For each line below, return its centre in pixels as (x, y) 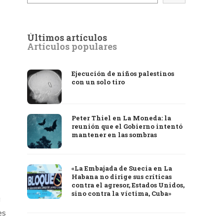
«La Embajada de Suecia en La (122, 168)
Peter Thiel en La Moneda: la (122, 118)
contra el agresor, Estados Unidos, (128, 185)
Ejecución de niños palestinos (123, 74)
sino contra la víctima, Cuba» (122, 193)
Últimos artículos (67, 37)
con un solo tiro (98, 82)
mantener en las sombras (114, 135)
